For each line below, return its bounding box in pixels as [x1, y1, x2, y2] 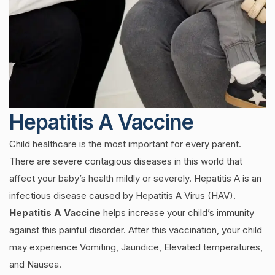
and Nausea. [9, 258, 61, 270]
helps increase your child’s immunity [101, 207, 254, 219]
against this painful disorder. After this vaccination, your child [9, 224, 262, 236]
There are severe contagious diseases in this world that [9, 155, 242, 167]
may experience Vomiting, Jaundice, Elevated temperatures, [9, 241, 263, 253]
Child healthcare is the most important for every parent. [9, 138, 241, 150]
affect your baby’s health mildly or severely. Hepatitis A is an [9, 172, 261, 184]
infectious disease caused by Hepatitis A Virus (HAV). [9, 190, 236, 201]
